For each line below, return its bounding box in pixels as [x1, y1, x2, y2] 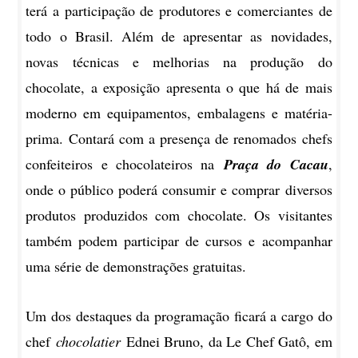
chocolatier [56, 332, 121, 352]
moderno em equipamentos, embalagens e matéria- [26, 103, 332, 123]
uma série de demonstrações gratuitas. [26, 257, 247, 276]
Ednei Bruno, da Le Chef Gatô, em [121, 332, 332, 352]
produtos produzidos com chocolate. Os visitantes [26, 205, 332, 225]
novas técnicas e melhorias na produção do [26, 52, 332, 72]
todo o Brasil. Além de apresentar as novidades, [26, 26, 332, 46]
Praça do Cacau [223, 154, 328, 175]
